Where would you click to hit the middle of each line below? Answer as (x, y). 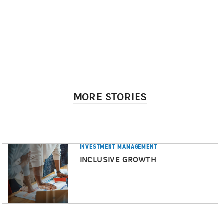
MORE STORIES (110, 97)
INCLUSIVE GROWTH (118, 160)
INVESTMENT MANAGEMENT (118, 147)
